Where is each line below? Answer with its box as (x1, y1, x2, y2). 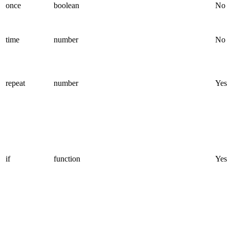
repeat (6, 79, 25, 88)
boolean (54, 1, 79, 10)
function (54, 154, 80, 164)
